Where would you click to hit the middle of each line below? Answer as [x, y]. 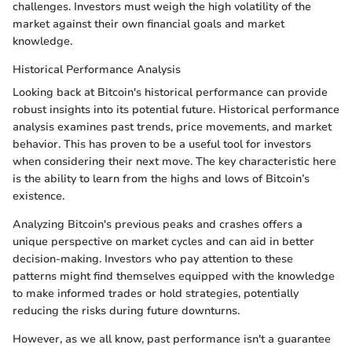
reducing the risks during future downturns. [126, 311]
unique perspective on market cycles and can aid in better [163, 242]
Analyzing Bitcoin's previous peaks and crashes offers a [158, 225]
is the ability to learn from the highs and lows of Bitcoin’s [161, 179]
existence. [38, 196]
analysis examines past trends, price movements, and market [172, 127]
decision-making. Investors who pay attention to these [153, 259]
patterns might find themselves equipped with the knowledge [174, 277]
